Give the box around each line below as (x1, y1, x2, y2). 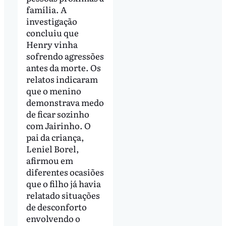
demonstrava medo (26, 96, 104, 109)
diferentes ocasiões (26, 165, 104, 179)
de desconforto (26, 200, 87, 213)
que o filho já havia (26, 177, 101, 190)
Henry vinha (26, 38, 78, 51)
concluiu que (26, 26, 79, 39)
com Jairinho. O (26, 119, 91, 132)
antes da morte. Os (26, 61, 101, 74)
